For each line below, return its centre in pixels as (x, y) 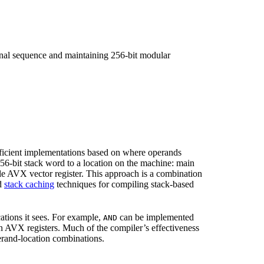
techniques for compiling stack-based (124, 184)
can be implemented (156, 217)
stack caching (29, 184)
